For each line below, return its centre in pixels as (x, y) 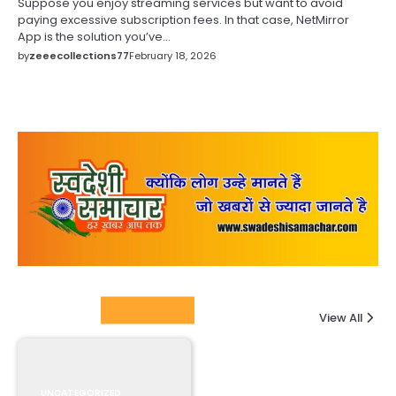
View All (341, 317)
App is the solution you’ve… (94, 36)
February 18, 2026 (173, 55)
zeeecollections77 (79, 55)
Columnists (65, 310)
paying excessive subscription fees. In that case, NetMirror (183, 19)
